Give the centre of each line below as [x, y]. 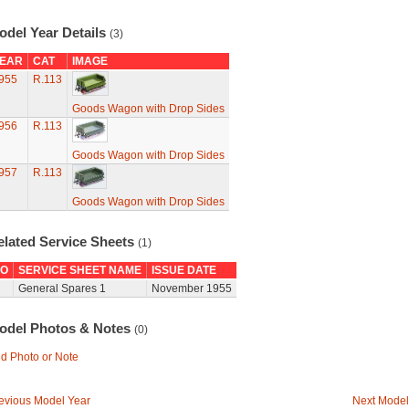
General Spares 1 [62, 288]
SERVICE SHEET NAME [79, 270]
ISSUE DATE [184, 270]
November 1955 [191, 288]
